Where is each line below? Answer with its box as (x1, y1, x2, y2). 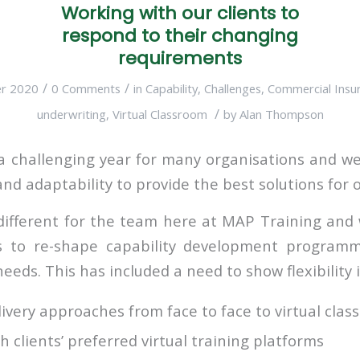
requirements (118, 46, 242, 71)
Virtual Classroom (112, 106, 207, 122)
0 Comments (51, 80, 121, 96)
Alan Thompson (239, 106, 324, 122)
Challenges (204, 80, 261, 96)
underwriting (36, 106, 106, 122)
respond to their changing (62, 23, 298, 48)
